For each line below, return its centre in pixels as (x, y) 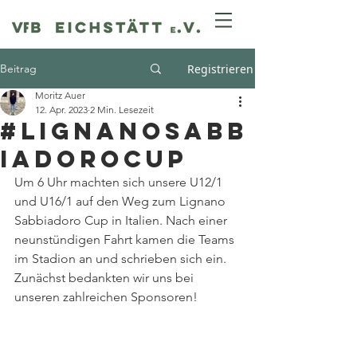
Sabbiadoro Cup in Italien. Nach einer (122, 220)
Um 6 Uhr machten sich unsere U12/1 (120, 182)
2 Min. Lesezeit (122, 110)
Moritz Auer (60, 95)
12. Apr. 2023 (61, 110)
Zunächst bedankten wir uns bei (106, 278)
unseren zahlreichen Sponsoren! (106, 297)
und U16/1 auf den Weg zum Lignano (122, 201)
